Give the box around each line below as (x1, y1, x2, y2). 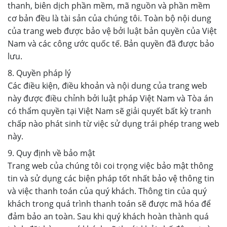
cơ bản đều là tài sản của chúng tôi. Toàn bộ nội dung (8, 13, 211, 24)
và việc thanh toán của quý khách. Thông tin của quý (8, 185, 207, 197)
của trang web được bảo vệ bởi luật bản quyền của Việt (8, 25, 217, 36)
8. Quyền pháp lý (8, 67, 71, 79)
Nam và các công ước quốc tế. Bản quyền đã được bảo (8, 38, 214, 49)
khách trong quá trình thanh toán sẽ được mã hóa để (8, 198, 211, 209)
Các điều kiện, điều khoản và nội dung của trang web (8, 80, 207, 91)
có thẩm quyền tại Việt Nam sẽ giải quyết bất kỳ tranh (8, 105, 211, 117)
